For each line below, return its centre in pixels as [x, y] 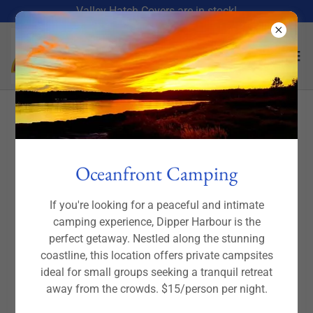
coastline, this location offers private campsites [156, 256]
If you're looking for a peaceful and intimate [156, 205]
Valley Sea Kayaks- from [156, 137]
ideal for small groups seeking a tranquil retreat [156, 272]
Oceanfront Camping [156, 174]
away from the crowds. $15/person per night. [156, 289]
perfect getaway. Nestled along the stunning [156, 239]
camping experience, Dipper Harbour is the [156, 222]
